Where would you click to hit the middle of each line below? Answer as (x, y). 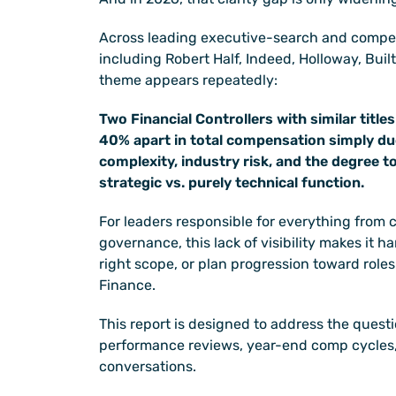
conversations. (148, 367)
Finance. (127, 286)
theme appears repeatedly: (188, 80)
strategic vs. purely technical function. (232, 183)
